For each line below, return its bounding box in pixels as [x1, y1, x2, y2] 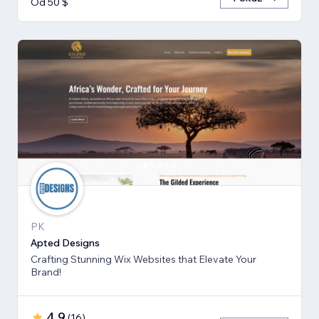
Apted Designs [31, 236, 100, 250]
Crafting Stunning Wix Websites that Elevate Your [31, 253, 256, 266]
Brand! [31, 266, 61, 279]
